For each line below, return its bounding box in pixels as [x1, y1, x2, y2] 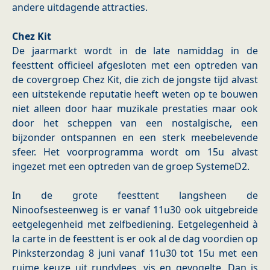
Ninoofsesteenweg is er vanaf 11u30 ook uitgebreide [12, 203, 258, 217]
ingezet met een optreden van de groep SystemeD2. [12, 160, 250, 174]
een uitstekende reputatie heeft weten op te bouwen [12, 87, 258, 101]
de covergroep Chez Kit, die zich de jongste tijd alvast [12, 73, 258, 87]
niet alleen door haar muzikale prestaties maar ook [12, 102, 258, 116]
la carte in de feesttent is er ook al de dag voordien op [12, 232, 258, 246]
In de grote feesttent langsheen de [12, 189, 258, 202]
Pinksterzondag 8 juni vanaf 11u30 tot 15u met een [12, 246, 258, 260]
